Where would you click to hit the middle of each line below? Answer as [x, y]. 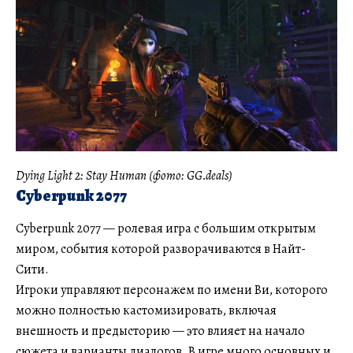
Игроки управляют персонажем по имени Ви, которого [172, 290]
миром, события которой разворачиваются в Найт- [161, 249]
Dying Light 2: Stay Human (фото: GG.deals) [124, 175]
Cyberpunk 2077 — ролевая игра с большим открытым [166, 228]
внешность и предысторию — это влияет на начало [160, 331]
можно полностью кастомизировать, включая [146, 310]
